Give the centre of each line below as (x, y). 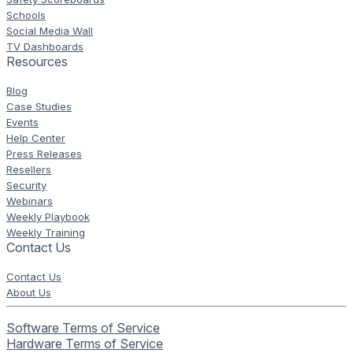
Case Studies (39, 107)
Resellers (29, 170)
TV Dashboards (45, 47)
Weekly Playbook (48, 217)
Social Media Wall (50, 31)
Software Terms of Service (83, 328)
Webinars (30, 201)
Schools (26, 15)
